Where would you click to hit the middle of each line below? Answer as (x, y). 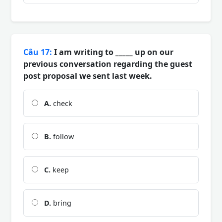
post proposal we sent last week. (88, 76)
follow (62, 136)
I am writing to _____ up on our (113, 52)
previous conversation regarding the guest (108, 64)
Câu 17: (38, 52)
